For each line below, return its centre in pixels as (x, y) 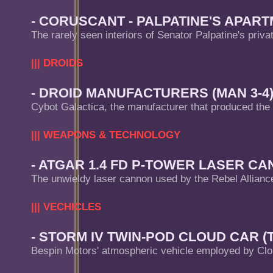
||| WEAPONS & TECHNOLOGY (106, 135)
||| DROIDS (57, 63)
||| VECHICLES (66, 207)
